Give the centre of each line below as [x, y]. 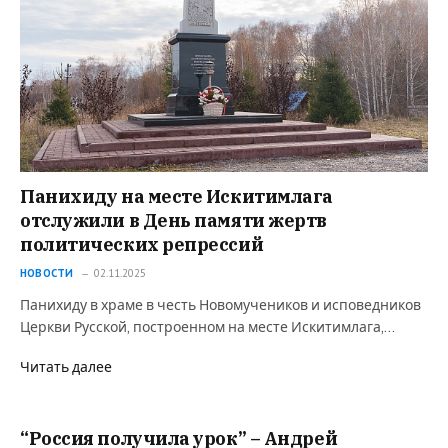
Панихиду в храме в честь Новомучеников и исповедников [220, 306]
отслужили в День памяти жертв [173, 221]
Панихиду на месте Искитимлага [176, 197]
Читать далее [66, 368]
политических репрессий [142, 245]
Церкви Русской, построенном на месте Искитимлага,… [207, 328]
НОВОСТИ [47, 273]
